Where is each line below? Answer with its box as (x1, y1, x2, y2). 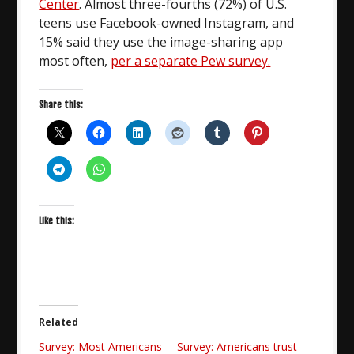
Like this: (39, 214, 75, 227)
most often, (39, 51, 111, 70)
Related (39, 314, 79, 329)
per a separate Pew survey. (111, 51, 271, 70)
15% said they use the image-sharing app (39, 32, 284, 51)
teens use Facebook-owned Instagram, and (39, 13, 295, 32)
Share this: (39, 98, 84, 111)
